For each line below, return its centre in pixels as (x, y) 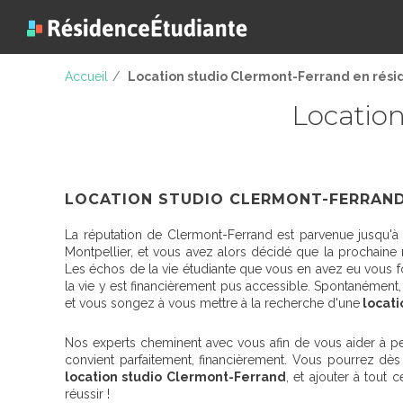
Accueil (86, 76)
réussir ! (87, 394)
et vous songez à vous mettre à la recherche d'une (212, 303)
